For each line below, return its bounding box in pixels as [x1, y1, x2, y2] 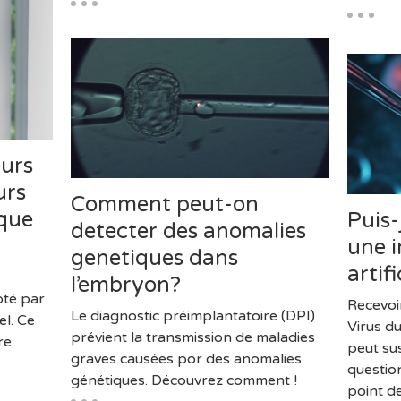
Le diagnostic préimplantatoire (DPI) [70, 307, 315, 326]
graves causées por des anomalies [70, 350, 302, 369]
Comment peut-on [70, 192, 259, 218]
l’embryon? [70, 272, 181, 299]
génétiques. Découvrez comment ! [70, 371, 297, 390]
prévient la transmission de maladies [70, 328, 315, 347]
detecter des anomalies [70, 218, 306, 245]
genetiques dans [70, 245, 238, 272]
